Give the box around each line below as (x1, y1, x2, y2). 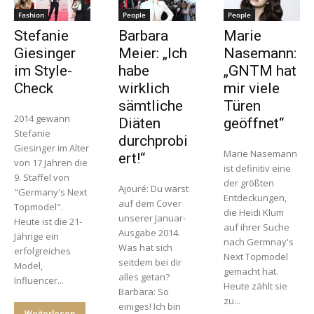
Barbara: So (118, 285, 170, 299)
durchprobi (118, 132, 189, 150)
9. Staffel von (14, 171, 69, 184)
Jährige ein (14, 230, 59, 243)
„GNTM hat (223, 62, 296, 80)
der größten (223, 177, 274, 190)
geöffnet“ (223, 115, 284, 132)
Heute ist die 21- (14, 215, 82, 228)
